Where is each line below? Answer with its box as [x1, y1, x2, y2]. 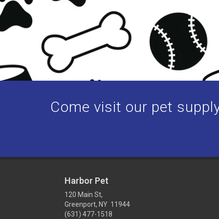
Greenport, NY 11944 [65, 200, 130, 209]
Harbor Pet [65, 175, 109, 186]
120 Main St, [65, 191, 103, 199]
